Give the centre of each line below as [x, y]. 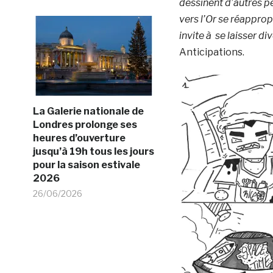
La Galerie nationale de [88, 111]
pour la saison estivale [86, 165]
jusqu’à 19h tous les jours [93, 151]
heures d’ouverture [79, 138]
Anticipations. [211, 52]
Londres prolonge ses [85, 124]
